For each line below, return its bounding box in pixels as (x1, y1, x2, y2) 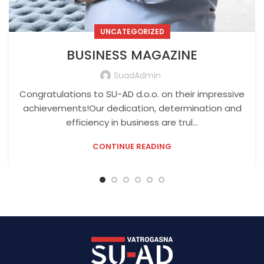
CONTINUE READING (93, 140, 171, 152)
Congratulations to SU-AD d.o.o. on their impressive (19, 87, 245, 100)
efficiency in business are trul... (66, 115, 198, 128)
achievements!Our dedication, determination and (22, 101, 242, 114)
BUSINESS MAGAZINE (67, 45, 197, 64)
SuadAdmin (114, 69, 161, 81)
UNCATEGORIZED (100, 26, 164, 37)
